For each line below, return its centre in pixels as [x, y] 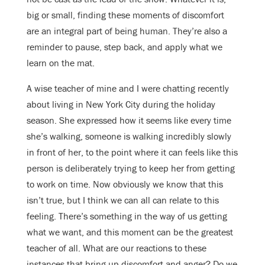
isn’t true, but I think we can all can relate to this [123, 200]
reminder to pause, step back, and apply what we [125, 46]
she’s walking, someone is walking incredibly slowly [129, 136]
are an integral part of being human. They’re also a [127, 30]
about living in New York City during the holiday [121, 104]
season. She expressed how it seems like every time [129, 120]
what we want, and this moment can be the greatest [130, 232]
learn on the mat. [61, 62]
